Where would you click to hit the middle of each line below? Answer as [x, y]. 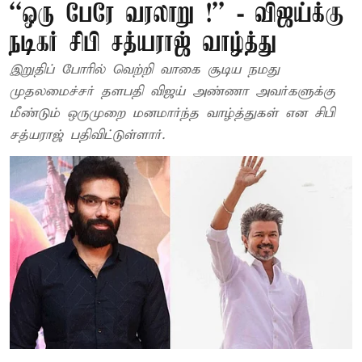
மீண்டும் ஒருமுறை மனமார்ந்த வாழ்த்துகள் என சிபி [172, 114]
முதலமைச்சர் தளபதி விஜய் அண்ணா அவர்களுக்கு [173, 92]
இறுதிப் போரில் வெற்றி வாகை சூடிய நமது [145, 70]
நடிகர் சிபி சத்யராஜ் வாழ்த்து [143, 44]
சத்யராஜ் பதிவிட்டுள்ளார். [87, 135]
